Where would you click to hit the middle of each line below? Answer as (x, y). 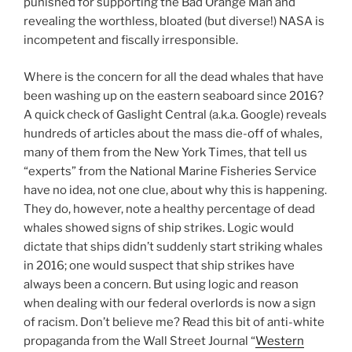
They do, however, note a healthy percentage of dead (169, 209)
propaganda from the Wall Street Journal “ (139, 341)
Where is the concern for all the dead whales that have (174, 77)
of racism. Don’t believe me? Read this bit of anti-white (174, 322)
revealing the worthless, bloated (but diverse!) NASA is (174, 22)
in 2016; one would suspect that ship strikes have (159, 265)
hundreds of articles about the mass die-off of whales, (173, 133)
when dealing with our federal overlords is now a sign (170, 303)
